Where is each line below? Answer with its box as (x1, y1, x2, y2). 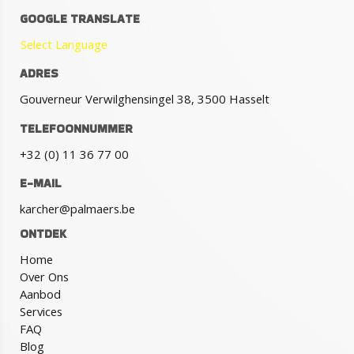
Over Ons (20, 268, 69, 284)
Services (20, 303, 62, 319)
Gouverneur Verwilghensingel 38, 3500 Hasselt (20, 90, 269, 107)
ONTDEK (20, 224, 66, 242)
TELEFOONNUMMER (20, 119, 133, 137)
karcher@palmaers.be (20, 200, 135, 217)
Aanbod (20, 285, 61, 302)
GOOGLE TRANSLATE (20, 9, 140, 27)
